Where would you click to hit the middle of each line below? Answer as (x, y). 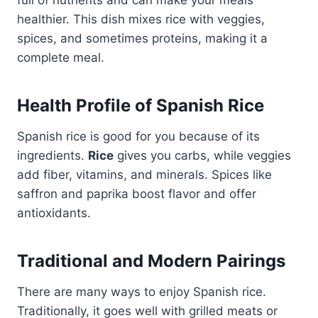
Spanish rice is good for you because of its (138, 136)
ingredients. (53, 155)
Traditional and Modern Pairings (151, 261)
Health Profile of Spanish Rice (141, 105)
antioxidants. (54, 213)
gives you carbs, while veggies (202, 155)
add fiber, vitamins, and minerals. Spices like (144, 174)
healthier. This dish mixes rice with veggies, (141, 19)
